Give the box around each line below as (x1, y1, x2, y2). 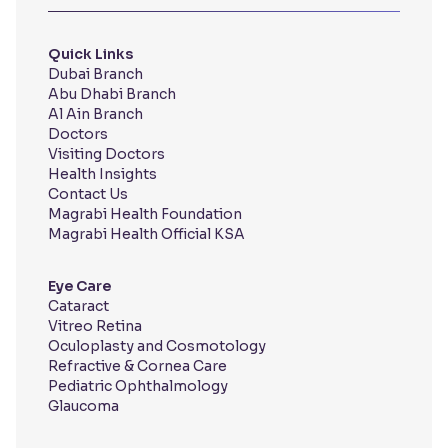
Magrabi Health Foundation (48, 205, 242, 224)
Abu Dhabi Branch (48, 85, 176, 104)
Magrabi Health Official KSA (48, 225, 245, 244)
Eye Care (48, 277, 111, 296)
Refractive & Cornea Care (48, 357, 227, 376)
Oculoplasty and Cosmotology (48, 337, 266, 356)
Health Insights (48, 165, 157, 184)
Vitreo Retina (48, 317, 142, 336)
